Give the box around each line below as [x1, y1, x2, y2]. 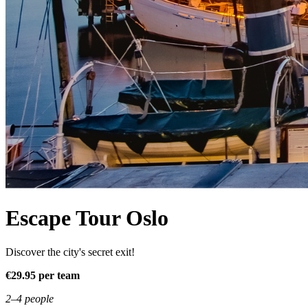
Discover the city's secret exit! [5, 245, 135, 258]
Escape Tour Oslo [5, 206, 168, 231]
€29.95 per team [5, 269, 80, 281]
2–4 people [5, 292, 54, 305]
